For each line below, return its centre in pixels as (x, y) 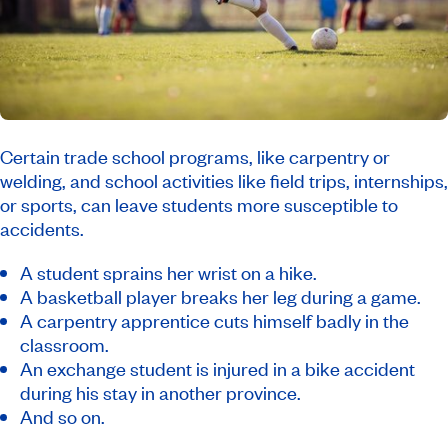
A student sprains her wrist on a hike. (168, 272)
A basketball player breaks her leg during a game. (220, 296)
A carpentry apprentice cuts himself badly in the (214, 320)
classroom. (64, 344)
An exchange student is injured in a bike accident (217, 368)
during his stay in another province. (160, 392)
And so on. (62, 416)
